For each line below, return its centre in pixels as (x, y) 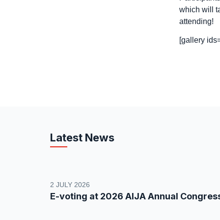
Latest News (82, 137)
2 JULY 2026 (70, 185)
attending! (196, 21)
